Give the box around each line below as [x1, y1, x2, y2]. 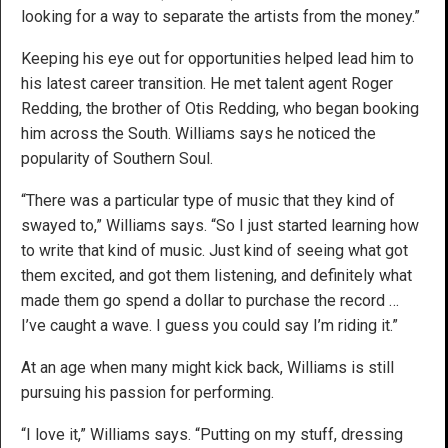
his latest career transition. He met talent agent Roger [21, 73, 393, 93]
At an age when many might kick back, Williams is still [21, 357, 394, 377]
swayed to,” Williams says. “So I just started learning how [21, 215, 419, 235]
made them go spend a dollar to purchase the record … [21, 290, 399, 310]
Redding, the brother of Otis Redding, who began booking [21, 98, 419, 118]
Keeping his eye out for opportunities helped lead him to [21, 48, 414, 68]
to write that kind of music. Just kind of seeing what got [21, 240, 408, 260]
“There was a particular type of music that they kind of [21, 190, 395, 210]
